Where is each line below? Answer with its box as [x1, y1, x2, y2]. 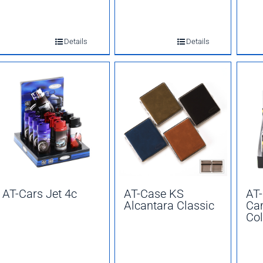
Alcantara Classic [124, 198, 215, 213]
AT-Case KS [124, 187, 184, 201]
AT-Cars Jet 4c [2, 187, 77, 201]
